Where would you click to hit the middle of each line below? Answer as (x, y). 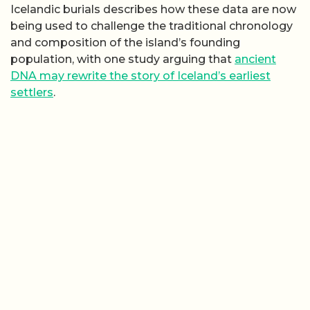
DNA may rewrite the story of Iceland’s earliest (140, 75)
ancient (255, 59)
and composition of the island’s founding (125, 42)
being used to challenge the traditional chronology (152, 26)
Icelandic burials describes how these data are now (153, 9)
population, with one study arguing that (122, 59)
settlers (32, 92)
